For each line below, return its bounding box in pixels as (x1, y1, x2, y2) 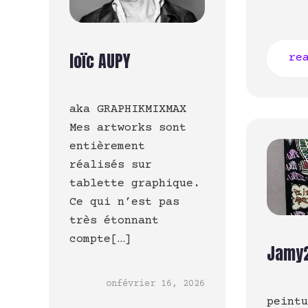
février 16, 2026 (117, 278, 206, 290)
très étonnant (69, 214, 159, 228)
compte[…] (69, 233, 131, 247)
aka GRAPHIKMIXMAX (69, 103, 186, 117)
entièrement (69, 140, 145, 154)
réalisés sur (69, 159, 152, 173)
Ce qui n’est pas (69, 196, 179, 210)
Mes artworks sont (69, 122, 186, 135)
